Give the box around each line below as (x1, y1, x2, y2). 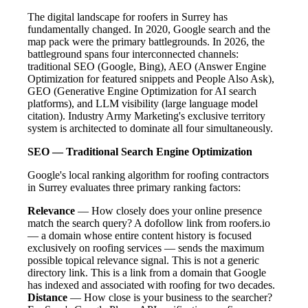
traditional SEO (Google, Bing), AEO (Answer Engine (27, 60, 266, 72)
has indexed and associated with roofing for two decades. (27, 278, 275, 291)
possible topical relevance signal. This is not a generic (27, 254, 259, 266)
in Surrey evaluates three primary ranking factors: (27, 181, 241, 193)
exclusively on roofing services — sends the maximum (27, 241, 264, 254)
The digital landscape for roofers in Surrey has (27, 10, 228, 23)
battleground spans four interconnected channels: (27, 47, 239, 60)
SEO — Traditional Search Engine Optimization (27, 145, 252, 157)
